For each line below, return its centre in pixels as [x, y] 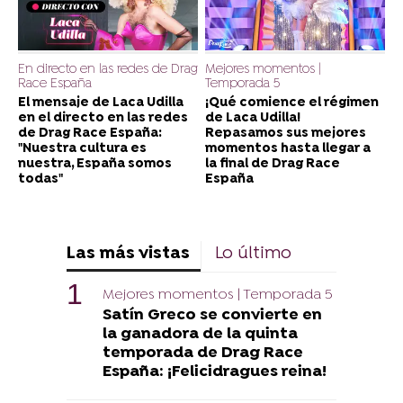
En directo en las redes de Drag [108, 70]
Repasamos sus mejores [286, 134]
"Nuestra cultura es [82, 149]
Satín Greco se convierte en [212, 316]
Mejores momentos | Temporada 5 [218, 296]
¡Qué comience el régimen [292, 103]
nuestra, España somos [95, 165]
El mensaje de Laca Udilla [101, 103]
